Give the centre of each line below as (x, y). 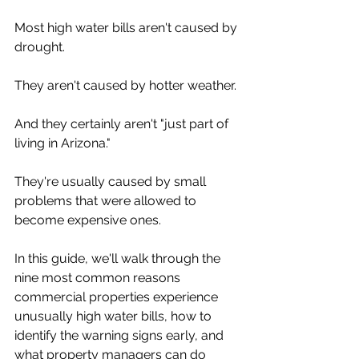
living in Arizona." (63, 143)
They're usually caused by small (112, 182)
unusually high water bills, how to (115, 317)
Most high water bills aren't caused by (127, 28)
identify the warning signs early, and (121, 336)
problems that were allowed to (107, 201)
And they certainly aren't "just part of (123, 124)
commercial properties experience (118, 297)
